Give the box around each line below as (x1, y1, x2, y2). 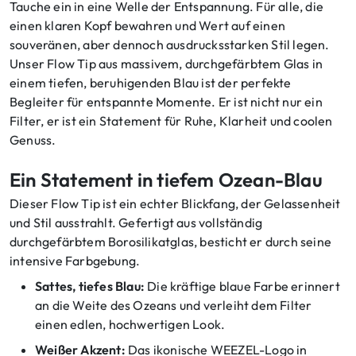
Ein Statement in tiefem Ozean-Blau (10, 168, 323, 192)
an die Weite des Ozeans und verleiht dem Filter (35, 297, 312, 314)
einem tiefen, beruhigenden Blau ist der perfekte (10, 75, 292, 91)
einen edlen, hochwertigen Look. (35, 316, 226, 333)
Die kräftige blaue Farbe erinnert (145, 278, 340, 295)
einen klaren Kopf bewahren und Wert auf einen (10, 17, 286, 34)
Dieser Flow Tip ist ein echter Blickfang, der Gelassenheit (10, 195, 341, 212)
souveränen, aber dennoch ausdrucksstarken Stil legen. (10, 37, 330, 53)
